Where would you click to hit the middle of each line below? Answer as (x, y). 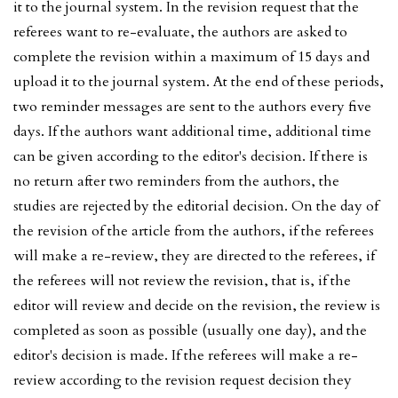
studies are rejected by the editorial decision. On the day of (196, 206)
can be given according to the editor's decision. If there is (191, 156)
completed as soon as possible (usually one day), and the (190, 330)
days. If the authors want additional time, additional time (192, 131)
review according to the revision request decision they (183, 380)
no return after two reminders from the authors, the (176, 181)
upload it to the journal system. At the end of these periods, (199, 81)
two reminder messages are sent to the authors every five (192, 106)
